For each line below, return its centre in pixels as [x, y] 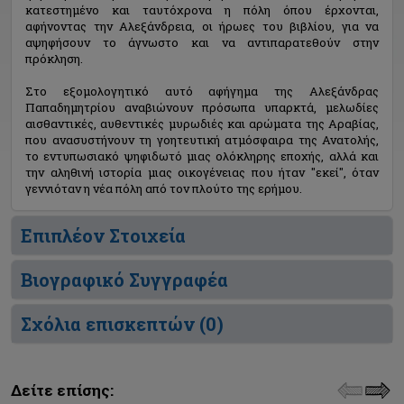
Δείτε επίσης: [62, 390]
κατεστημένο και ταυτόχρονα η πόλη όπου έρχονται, [202, 10]
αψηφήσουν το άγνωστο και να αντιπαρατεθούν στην [202, 42]
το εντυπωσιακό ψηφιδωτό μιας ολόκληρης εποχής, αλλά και [202, 156]
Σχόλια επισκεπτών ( [113, 324]
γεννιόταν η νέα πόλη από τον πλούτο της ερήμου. [164, 188]
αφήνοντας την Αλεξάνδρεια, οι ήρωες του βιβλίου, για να [202, 26]
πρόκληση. [54, 59]
